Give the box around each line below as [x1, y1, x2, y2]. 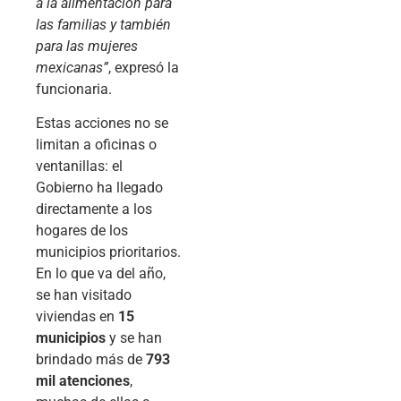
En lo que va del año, [36, 265, 166, 283]
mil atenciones [36, 372, 130, 390]
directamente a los [36, 200, 152, 218]
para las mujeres [36, 37, 138, 55]
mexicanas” [36, 58, 108, 76]
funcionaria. [36, 80, 112, 98]
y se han [106, 329, 162, 347]
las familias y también [36, 15, 171, 33]
